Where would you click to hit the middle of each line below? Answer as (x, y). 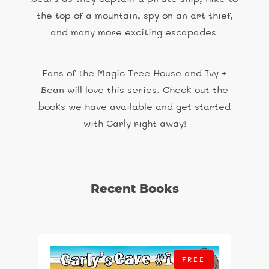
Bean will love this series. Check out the (134, 90)
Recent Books (134, 189)
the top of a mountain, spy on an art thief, (134, 16)
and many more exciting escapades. (134, 33)
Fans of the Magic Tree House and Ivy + (134, 74)
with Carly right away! (134, 124)
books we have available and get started (134, 107)
